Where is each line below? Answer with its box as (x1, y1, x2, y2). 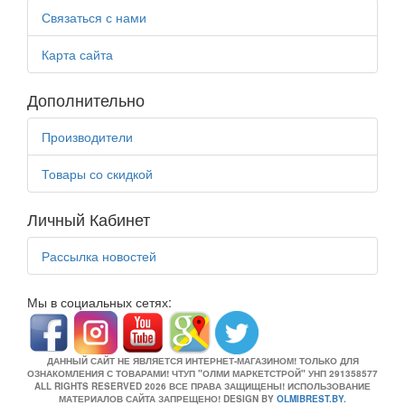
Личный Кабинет (27, 206, 150, 231)
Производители (42, 127, 133, 146)
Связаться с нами (42, 7, 146, 26)
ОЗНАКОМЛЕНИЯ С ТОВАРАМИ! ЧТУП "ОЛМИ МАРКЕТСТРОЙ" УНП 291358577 (27, 366, 378, 380)
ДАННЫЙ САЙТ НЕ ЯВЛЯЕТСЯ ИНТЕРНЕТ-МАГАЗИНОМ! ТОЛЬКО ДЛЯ (46, 353, 359, 367)
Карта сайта (42, 44, 113, 63)
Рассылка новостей (42, 246, 156, 265)
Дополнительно (27, 87, 145, 111)
